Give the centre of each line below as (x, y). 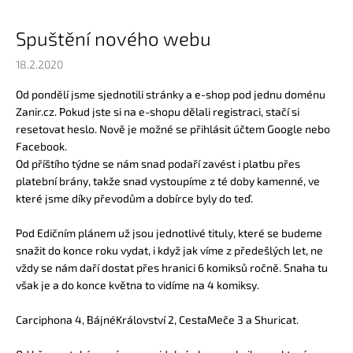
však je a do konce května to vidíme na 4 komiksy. (137, 284)
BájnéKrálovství (126, 319)
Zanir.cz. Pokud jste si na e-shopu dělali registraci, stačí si (158, 111)
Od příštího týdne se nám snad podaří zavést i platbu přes (158, 163)
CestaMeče (207, 319)
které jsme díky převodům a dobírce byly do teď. (134, 198)
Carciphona (44, 319)
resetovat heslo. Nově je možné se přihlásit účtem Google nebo (173, 128)
